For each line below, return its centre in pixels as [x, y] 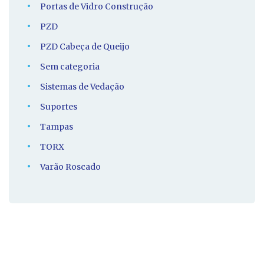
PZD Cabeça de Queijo [85, 47]
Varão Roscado [70, 167]
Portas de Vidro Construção [97, 7]
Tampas [57, 127]
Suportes [59, 107]
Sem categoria [70, 67]
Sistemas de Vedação [82, 87]
